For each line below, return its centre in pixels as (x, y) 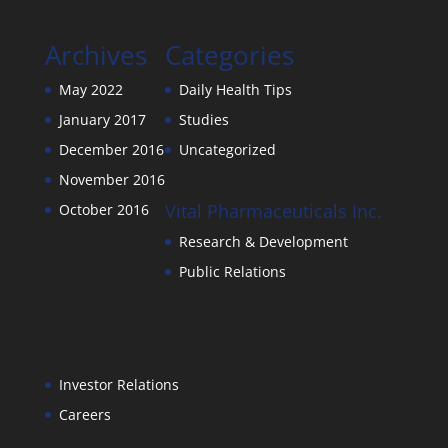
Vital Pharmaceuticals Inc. (273, 211)
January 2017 (102, 119)
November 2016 (111, 179)
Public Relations (232, 272)
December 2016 (111, 149)
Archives (95, 55)
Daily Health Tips (235, 89)
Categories (229, 55)
